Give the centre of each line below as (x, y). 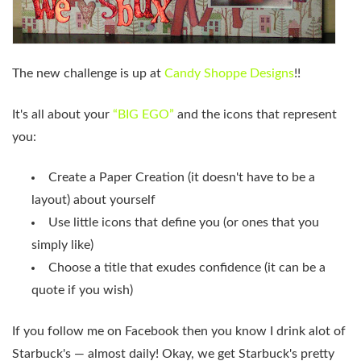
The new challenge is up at (88, 74)
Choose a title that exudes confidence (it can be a (187, 268)
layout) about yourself (93, 200)
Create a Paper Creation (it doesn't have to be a (182, 178)
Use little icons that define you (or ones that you (184, 223)
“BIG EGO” (145, 114)
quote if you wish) (82, 290)
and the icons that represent (257, 114)
